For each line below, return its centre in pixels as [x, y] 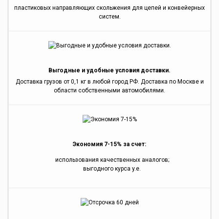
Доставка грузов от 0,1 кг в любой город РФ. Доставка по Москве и [109, 81]
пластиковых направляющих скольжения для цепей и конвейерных [109, 8]
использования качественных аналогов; [112, 160]
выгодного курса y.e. [112, 168]
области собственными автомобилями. [109, 90]
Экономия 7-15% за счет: [109, 144]
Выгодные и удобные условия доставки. [109, 70]
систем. [109, 16]
